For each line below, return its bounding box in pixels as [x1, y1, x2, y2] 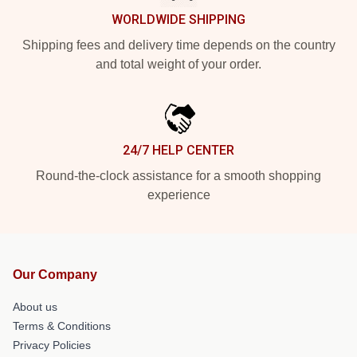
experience [147, 188, 210, 202]
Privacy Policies [13, 339, 91, 351]
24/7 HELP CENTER [123, 143, 234, 158]
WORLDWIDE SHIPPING [112, 12, 245, 27]
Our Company [13, 268, 97, 281]
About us [13, 300, 57, 313]
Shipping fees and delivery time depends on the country [22, 38, 335, 52]
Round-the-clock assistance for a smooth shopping [36, 169, 321, 182]
